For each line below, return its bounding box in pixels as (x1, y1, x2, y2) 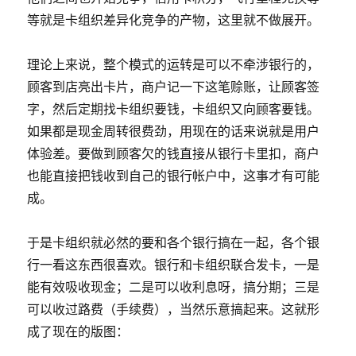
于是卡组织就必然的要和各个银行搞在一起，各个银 (27, 234, 320, 250)
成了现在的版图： (27, 323, 130, 339)
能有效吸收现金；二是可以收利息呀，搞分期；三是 (27, 278, 320, 295)
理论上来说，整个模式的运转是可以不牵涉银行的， (27, 56, 320, 72)
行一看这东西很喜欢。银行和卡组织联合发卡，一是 (27, 256, 320, 273)
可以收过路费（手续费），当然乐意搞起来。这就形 (27, 300, 320, 317)
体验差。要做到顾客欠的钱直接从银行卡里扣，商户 (27, 145, 320, 161)
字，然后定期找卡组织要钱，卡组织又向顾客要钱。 (27, 100, 320, 117)
